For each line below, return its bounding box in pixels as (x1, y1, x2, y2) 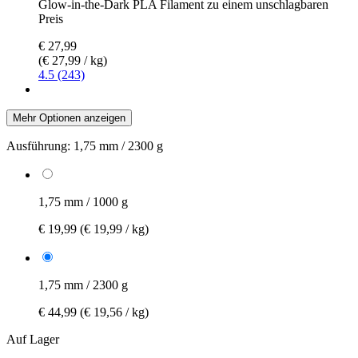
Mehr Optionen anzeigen (13, 111, 125, 124)
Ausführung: (6, 138, 70, 153)
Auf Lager (6, 332, 59, 346)
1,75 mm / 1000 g (38, 194, 128, 209)
